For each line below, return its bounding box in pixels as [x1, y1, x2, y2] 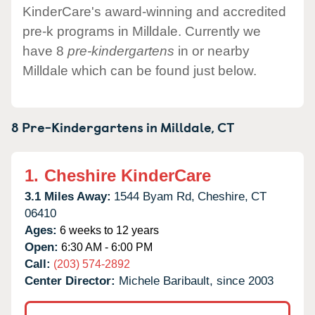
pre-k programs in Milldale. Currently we [22, 23, 261, 39]
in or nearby [174, 43, 250, 58]
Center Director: [25, 274, 119, 288]
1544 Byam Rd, [114, 189, 195, 203]
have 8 [22, 43, 67, 58]
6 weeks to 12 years [57, 224, 159, 236]
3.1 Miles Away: [25, 189, 111, 203]
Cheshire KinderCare [44, 165, 211, 185]
